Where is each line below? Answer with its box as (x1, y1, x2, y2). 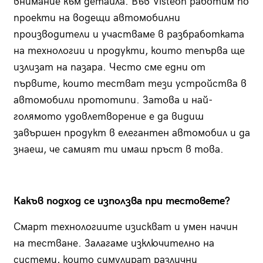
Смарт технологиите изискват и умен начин (13, 221, 238, 234)
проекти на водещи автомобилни (13, 12, 180, 25)
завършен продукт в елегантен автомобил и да (13, 127, 250, 140)
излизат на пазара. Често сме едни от (13, 61, 205, 74)
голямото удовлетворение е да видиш (13, 110, 204, 123)
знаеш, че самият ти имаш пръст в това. (13, 143, 224, 156)
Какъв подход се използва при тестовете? (13, 195, 230, 208)
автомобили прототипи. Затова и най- (13, 94, 213, 107)
